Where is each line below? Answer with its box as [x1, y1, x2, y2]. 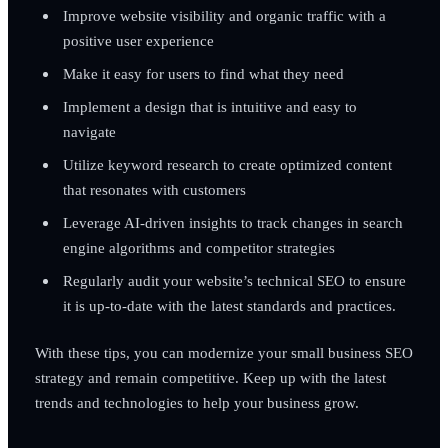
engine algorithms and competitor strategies [62, 238, 335, 256]
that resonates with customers [62, 180, 246, 198]
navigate [62, 122, 116, 140]
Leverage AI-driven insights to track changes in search [62, 213, 403, 231]
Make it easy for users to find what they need [62, 64, 344, 82]
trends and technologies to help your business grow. [34, 393, 359, 411]
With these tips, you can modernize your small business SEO [34, 343, 413, 361]
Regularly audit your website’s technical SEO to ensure [62, 271, 406, 289]
